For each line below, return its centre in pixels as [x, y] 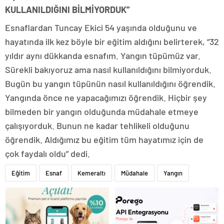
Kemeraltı [91, 173]
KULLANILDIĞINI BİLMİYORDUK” [67, 10]
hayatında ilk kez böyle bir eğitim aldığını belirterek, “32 [112, 42]
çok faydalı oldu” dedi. [47, 154]
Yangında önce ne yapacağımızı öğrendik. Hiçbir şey [106, 98]
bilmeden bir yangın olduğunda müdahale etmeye [102, 112]
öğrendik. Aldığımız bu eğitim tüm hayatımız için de [104, 140]
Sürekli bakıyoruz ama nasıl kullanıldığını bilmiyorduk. [108, 70]
